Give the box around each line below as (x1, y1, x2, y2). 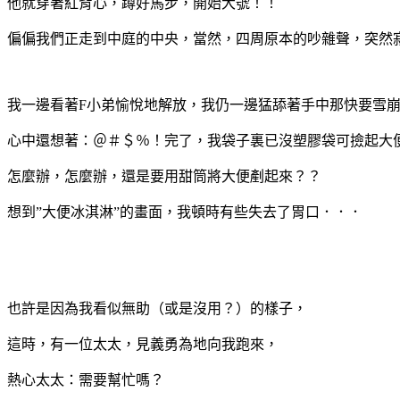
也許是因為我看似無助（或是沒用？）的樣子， (7, 300, 307, 316)
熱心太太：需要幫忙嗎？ (7, 371, 164, 387)
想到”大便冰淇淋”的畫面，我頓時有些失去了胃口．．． (7, 204, 362, 220)
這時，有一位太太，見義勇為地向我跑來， (7, 336, 279, 352)
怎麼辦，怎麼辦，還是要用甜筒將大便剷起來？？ (7, 168, 321, 184)
